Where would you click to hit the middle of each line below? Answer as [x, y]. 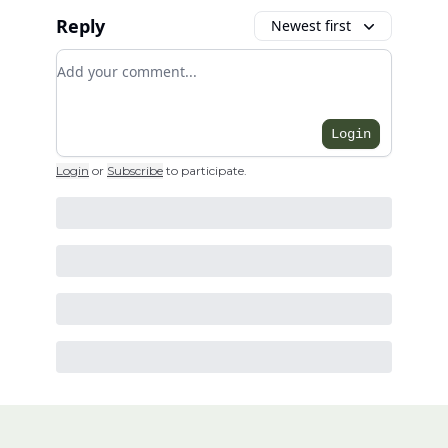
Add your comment [129, 61]
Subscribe [135, 171]
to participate [205, 171]
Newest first [311, 26]
